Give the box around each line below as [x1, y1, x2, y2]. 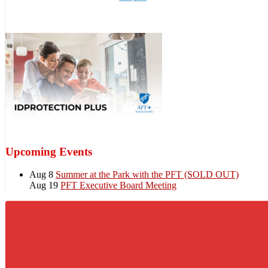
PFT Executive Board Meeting [60, 180, 176, 191]
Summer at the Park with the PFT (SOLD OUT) [56, 169, 239, 180]
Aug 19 [29, 180, 60, 191]
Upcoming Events [5, 145, 92, 158]
